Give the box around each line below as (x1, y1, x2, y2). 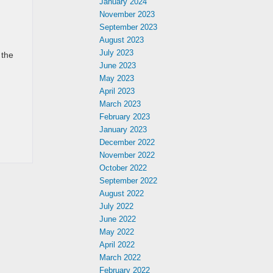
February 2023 (99, 112, 150, 121)
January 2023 (99, 125, 147, 134)
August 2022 (99, 189, 144, 198)
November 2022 (99, 151, 155, 160)
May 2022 (99, 227, 134, 236)
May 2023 (99, 74, 134, 83)
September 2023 (99, 23, 157, 32)
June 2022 (99, 214, 136, 224)
